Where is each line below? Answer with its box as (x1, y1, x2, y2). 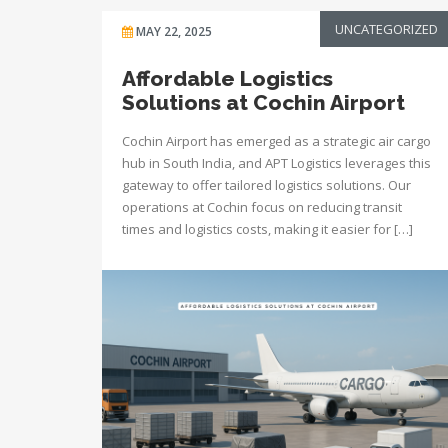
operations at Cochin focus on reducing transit (122, 198, 402, 216)
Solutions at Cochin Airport (122, 90, 405, 115)
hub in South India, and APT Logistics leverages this (122, 154, 431, 172)
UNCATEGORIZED (335, 20, 438, 38)
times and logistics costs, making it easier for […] (122, 220, 413, 238)
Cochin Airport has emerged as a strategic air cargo (122, 132, 431, 150)
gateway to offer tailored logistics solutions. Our (122, 176, 411, 194)
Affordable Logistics (122, 66, 333, 91)
